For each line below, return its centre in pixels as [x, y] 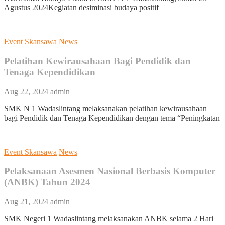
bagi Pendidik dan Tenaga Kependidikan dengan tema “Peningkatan [112, 118]
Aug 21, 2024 [26, 202]
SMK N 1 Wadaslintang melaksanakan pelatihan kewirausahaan [105, 108]
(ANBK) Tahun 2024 [47, 182]
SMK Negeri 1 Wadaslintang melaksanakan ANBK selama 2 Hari [109, 219]
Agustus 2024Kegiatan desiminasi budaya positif [81, 8]
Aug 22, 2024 [26, 91]
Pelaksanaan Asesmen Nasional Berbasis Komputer [110, 171]
